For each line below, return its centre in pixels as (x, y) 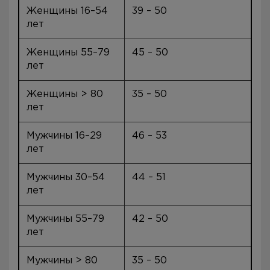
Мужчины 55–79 (65, 219)
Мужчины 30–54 (66, 177)
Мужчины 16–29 (64, 136)
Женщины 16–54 (67, 11)
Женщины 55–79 (68, 53)
